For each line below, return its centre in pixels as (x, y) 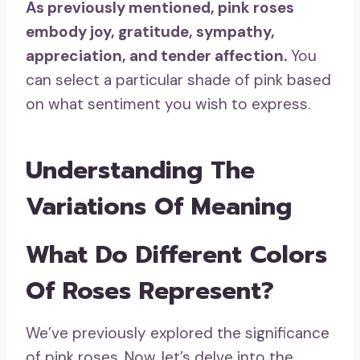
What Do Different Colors (176, 255)
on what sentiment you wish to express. (168, 104)
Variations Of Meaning (159, 207)
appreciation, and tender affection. (156, 56)
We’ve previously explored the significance (178, 333)
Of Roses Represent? (150, 291)
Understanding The (140, 171)
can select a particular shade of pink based (178, 80)
